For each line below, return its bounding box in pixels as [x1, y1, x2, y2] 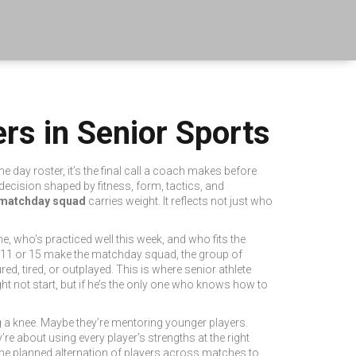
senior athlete [184, 263, 251, 276]
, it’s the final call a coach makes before [63, 164, 257, 177]
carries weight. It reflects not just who [86, 195, 273, 207]
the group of [181, 248, 242, 261]
